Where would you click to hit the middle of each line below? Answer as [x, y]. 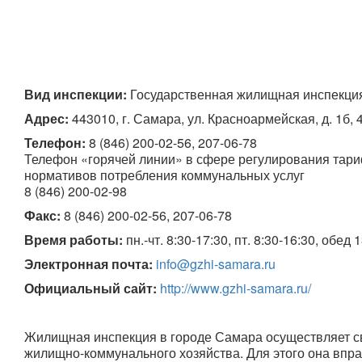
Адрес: [46, 118]
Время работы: [74, 239]
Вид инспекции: [76, 94]
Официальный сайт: [90, 288]
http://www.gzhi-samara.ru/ [236, 288]
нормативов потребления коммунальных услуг [164, 175]
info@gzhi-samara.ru [216, 263]
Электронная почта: [88, 263]
